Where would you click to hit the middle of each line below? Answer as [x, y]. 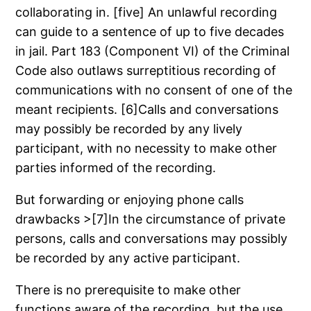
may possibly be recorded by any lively [129, 128]
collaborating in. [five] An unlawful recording [146, 12]
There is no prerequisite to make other [128, 289]
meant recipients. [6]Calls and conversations [147, 109]
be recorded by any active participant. [128, 258]
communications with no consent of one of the [154, 90]
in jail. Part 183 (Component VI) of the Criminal [153, 51]
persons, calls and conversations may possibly [152, 238]
